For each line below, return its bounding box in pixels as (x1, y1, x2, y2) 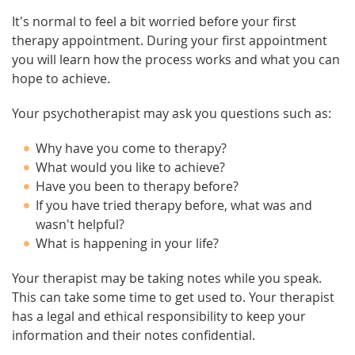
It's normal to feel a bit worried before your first (12, 13, 296, 30)
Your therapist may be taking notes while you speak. (12, 269, 322, 287)
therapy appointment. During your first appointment (12, 32, 327, 49)
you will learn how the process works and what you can (12, 51, 340, 68)
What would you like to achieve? (36, 158, 225, 176)
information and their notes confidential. (12, 326, 255, 344)
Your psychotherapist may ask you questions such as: (12, 105, 331, 122)
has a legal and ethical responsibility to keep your (12, 307, 306, 325)
